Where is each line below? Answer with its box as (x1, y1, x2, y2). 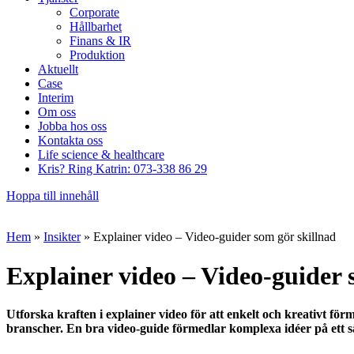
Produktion (70, 48, 125, 62)
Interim (38, 91, 73, 105)
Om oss (38, 105, 76, 119)
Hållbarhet (70, 20, 122, 34)
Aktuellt (38, 62, 78, 77)
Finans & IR (70, 34, 131, 48)
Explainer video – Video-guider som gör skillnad (93, 230, 336, 244)
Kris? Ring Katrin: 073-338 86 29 (38, 162, 207, 176)
